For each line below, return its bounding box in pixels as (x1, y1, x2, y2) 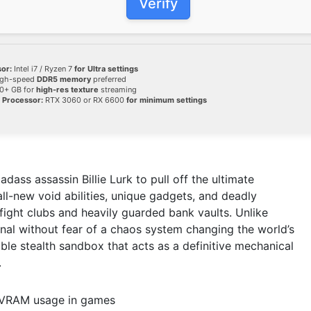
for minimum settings (126, 94, 207, 105)
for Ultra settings (74, 63, 138, 74)
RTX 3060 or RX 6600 (43, 94, 126, 105)
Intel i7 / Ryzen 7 (12, 63, 74, 74)
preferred (91, 74, 126, 84)
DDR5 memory (37, 74, 91, 84)
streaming (99, 84, 137, 94)
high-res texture (36, 84, 99, 94)
